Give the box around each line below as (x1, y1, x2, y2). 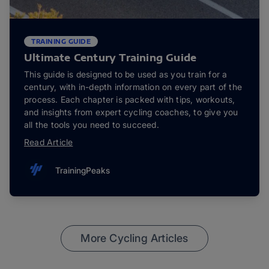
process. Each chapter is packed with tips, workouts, (24, 94, 235, 105)
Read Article (24, 137, 73, 148)
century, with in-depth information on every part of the (24, 82, 243, 92)
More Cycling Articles (80, 232, 189, 245)
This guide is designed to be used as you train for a (24, 69, 228, 80)
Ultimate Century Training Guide (24, 52, 197, 64)
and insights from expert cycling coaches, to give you (24, 107, 238, 118)
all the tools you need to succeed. (24, 119, 159, 130)
